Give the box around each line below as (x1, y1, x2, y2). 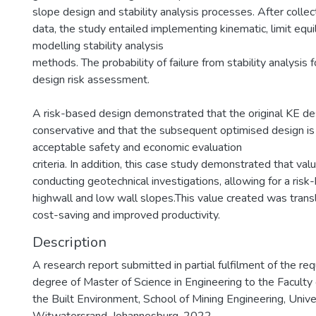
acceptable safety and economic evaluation (32, 140, 242, 155)
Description (32, 233, 107, 252)
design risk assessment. (32, 72, 150, 87)
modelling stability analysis (32, 38, 164, 54)
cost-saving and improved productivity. (32, 207, 220, 223)
